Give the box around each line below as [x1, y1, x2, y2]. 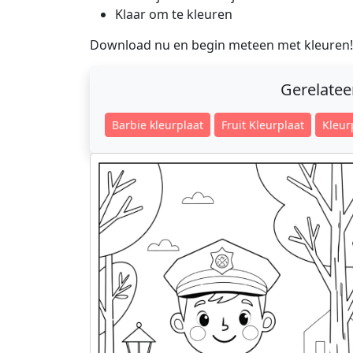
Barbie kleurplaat [111, 117, 203, 132]
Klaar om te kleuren [115, 6, 232, 23]
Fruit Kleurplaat [221, 117, 305, 132]
